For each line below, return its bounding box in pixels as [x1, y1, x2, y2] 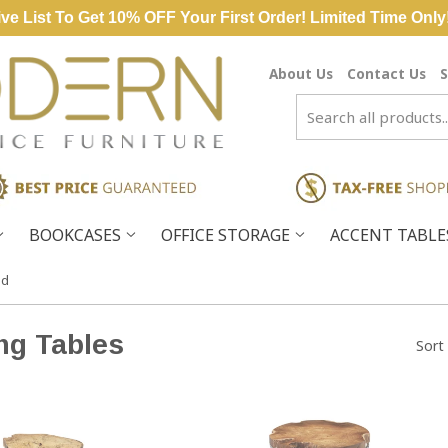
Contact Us [347, 64, 426, 83]
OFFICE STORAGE [161, 224, 294, 246]
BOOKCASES [29, 224, 125, 246]
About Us [269, 64, 333, 83]
